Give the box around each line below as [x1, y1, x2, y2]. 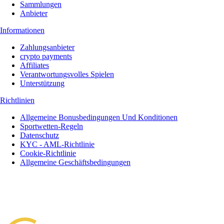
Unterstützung [20, 78, 64, 87]
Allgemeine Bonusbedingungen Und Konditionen [20, 112, 177, 121]
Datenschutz [20, 130, 59, 139]
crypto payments [20, 51, 72, 60]
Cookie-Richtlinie [20, 148, 76, 157]
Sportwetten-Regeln [20, 121, 83, 130]
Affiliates [20, 60, 49, 69]
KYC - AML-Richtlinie [20, 139, 94, 148]
